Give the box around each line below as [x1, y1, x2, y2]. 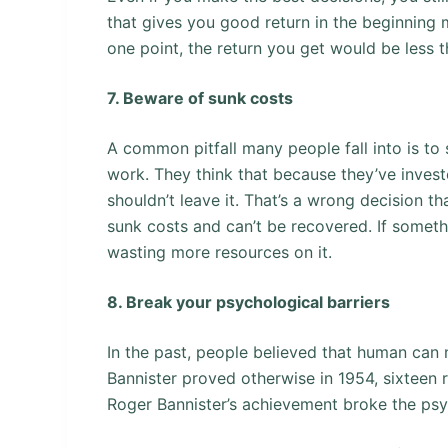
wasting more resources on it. [107, 241, 333, 262]
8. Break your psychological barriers [107, 291, 391, 312]
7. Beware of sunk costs [107, 87, 294, 108]
